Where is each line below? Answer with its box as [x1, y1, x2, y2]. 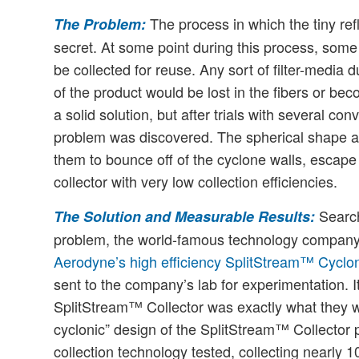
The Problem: [54, 14, 146, 35]
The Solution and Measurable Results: [54, 206, 315, 228]
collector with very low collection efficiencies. [54, 171, 337, 192]
